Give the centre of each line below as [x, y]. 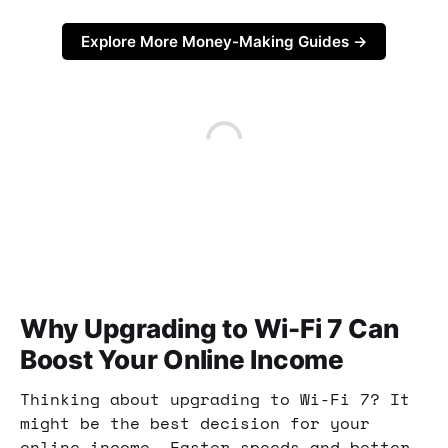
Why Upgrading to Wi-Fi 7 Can [209, 329]
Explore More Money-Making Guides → [224, 41]
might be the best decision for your [195, 423]
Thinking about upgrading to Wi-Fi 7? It [215, 399]
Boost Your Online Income [182, 360]
